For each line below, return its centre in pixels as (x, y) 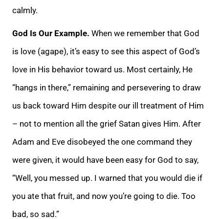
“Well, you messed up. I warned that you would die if (107, 178)
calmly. (25, 10)
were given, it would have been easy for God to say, (105, 160)
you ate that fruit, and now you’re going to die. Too (104, 196)
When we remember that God (145, 33)
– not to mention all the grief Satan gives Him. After (107, 123)
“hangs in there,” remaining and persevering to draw (107, 87)
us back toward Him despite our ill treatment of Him (108, 105)
